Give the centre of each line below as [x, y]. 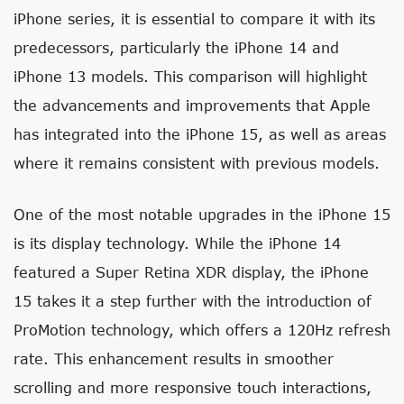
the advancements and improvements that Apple [192, 105]
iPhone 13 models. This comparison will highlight [190, 76]
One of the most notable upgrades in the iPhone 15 [202, 214]
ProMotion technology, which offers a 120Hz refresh [202, 330]
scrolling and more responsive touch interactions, [193, 387]
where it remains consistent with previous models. [197, 163]
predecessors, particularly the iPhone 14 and [176, 47]
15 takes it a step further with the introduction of [193, 301]
